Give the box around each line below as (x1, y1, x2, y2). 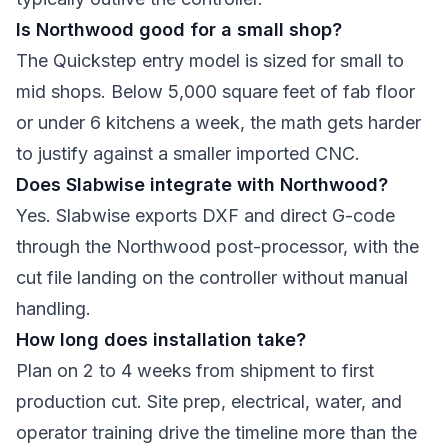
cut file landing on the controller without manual (16, 267, 408, 288)
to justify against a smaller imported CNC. (16, 143, 360, 164)
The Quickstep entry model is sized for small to (16, 50, 404, 71)
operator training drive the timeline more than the (16, 422, 417, 443)
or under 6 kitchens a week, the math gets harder (16, 112, 421, 133)
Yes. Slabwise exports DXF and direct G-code (16, 205, 395, 226)
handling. (16, 298, 91, 319)
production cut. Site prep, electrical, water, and (16, 391, 402, 412)
